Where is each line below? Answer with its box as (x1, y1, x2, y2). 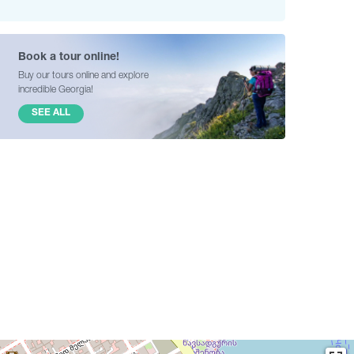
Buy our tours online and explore (18, 69, 149, 81)
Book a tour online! (18, 49, 119, 62)
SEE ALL (32, 106, 70, 119)
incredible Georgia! (18, 83, 93, 95)
